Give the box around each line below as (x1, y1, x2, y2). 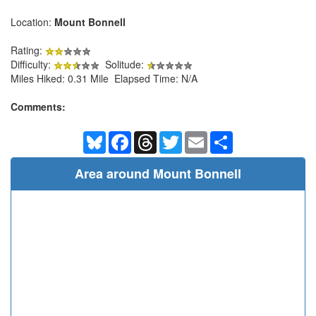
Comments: (11, 99, 66, 114)
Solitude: (99, 56, 147, 71)
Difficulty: (11, 56, 54, 71)
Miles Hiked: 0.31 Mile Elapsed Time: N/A (11, 71, 197, 85)
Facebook (131, 129, 176, 144)
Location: (11, 14, 54, 29)
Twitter (182, 129, 212, 144)
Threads (157, 129, 194, 144)
